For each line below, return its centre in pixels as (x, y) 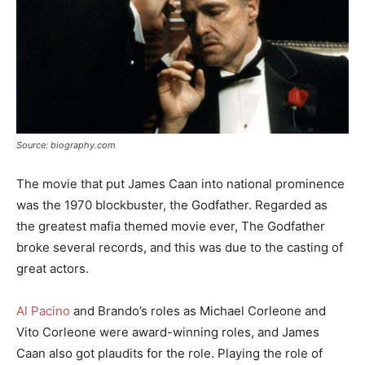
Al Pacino (43, 310)
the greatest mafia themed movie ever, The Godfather (171, 226)
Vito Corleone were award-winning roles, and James (168, 332)
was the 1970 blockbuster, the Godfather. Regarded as (172, 204)
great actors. (53, 268)
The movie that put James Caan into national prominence (180, 183)
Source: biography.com (66, 145)
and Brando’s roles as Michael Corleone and (198, 310)
